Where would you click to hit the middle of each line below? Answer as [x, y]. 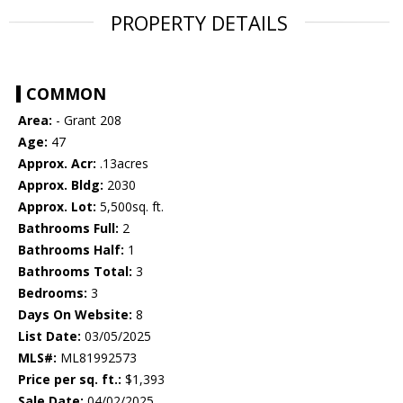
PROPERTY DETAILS [199, 23]
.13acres [122, 164]
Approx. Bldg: [61, 185]
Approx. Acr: [57, 164]
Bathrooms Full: [68, 228]
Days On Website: [75, 315]
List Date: [49, 336]
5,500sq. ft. [130, 207]
